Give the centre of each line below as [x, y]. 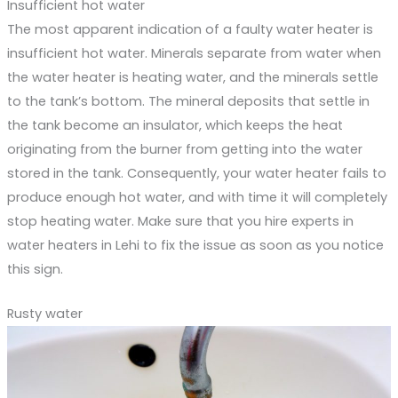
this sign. [35, 269]
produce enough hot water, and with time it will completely [197, 197]
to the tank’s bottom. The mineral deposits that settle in [188, 101]
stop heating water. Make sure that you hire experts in [180, 221]
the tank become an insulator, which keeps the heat [175, 125]
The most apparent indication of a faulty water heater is [190, 29]
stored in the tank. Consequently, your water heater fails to [196, 173]
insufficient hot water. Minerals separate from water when [194, 53]
